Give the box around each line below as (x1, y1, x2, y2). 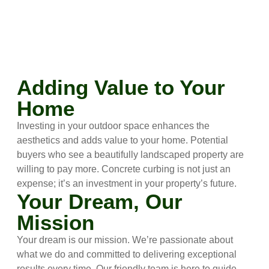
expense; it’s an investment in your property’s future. (17, 178, 237, 189)
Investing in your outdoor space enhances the (17, 121, 210, 131)
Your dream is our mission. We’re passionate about (17, 235, 234, 246)
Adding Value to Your (17, 76, 226, 100)
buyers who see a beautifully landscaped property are (17, 150, 244, 160)
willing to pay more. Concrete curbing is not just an (17, 164, 231, 175)
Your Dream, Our (17, 190, 183, 214)
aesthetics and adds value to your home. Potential (17, 135, 229, 146)
